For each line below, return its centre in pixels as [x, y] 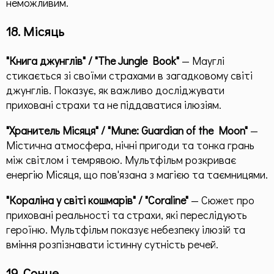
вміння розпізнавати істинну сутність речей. [112, 244]
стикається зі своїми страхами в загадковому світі [129, 75]
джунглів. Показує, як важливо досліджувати [115, 90]
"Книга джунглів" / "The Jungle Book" [93, 60]
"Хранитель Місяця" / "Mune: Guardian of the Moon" [127, 130]
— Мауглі [202, 60]
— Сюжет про [221, 200]
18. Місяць [35, 31]
